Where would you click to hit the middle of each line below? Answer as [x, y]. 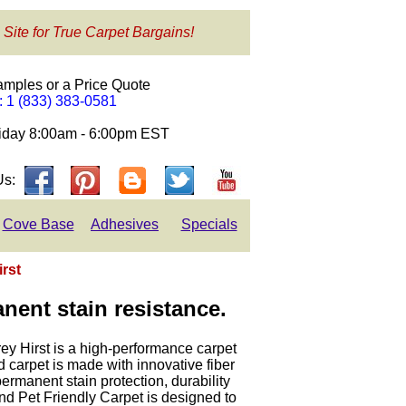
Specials [209, 224]
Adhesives [125, 224]
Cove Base [38, 224]
